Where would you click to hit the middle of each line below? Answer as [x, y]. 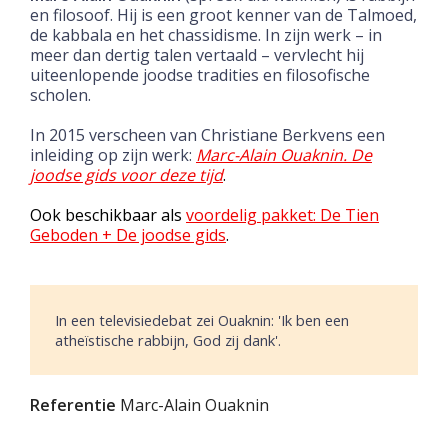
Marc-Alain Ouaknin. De [284, 154]
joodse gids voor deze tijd [126, 174]
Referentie [73, 404]
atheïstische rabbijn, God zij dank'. [168, 339]
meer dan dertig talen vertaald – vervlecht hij [197, 54]
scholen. [60, 94]
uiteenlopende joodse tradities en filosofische [200, 74]
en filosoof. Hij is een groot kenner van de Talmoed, [223, 14]
